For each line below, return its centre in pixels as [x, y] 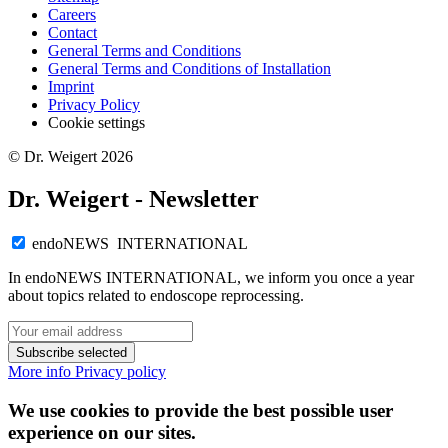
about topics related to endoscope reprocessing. [156, 296]
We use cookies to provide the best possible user [200, 410]
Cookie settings [96, 123]
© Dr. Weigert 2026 [70, 157]
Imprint [71, 87]
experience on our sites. [102, 432]
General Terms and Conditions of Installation [189, 69]
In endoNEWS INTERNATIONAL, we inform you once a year [211, 278]
